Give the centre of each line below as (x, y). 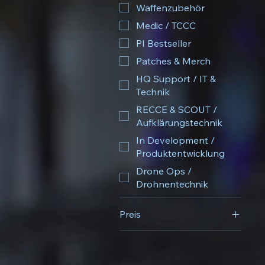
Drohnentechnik (172, 184)
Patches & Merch (173, 61)
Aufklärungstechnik (179, 122)
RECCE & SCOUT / (177, 109)
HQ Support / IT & (176, 78)
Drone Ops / (164, 171)
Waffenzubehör (170, 7)
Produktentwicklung (180, 153)
